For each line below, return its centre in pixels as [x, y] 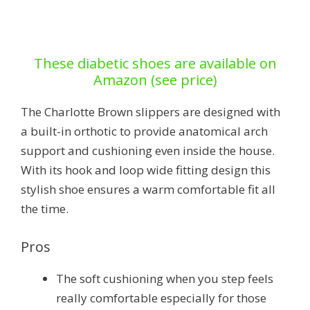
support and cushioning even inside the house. [148, 150]
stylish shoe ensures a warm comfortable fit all [148, 189]
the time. [45, 208]
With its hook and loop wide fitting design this [146, 170]
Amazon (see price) [155, 80]
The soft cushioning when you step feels [165, 278]
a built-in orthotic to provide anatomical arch [144, 131]
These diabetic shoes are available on [155, 63]
